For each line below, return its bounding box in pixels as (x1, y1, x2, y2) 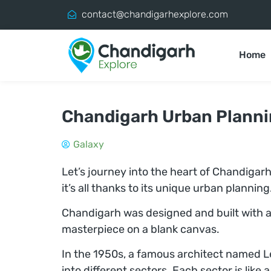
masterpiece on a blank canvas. (62, 222, 220, 236)
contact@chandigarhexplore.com (81, 8, 228, 21)
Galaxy (73, 138, 104, 150)
